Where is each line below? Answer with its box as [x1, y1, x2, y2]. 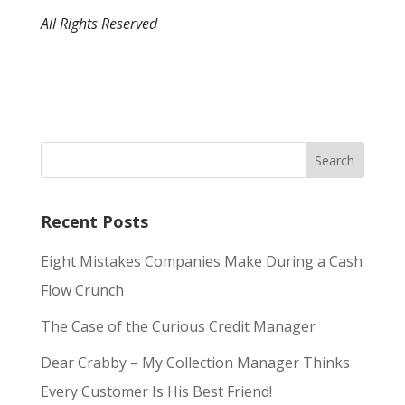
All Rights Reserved [40, 14, 157, 34]
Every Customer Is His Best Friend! [40, 381, 272, 402]
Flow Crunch [40, 280, 124, 301]
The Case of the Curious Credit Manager [40, 316, 316, 337]
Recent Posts [40, 211, 148, 233]
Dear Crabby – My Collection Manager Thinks [40, 353, 350, 373]
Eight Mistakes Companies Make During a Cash [40, 251, 363, 272]
